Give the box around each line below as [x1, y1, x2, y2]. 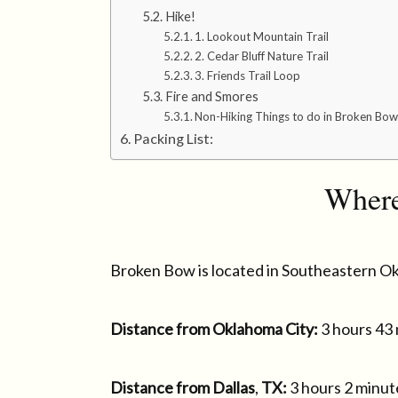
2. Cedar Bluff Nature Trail [195, 49, 330, 63]
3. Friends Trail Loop [195, 68, 301, 83]
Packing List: [133, 130, 214, 147]
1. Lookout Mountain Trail [195, 29, 330, 44]
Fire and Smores [164, 89, 259, 104]
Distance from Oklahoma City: [110, 319, 318, 338]
